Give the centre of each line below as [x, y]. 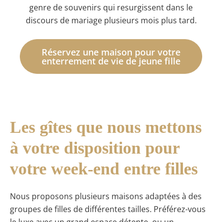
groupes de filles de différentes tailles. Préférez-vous [108, 209]
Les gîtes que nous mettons [106, 127]
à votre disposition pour [95, 148]
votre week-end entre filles [104, 169]
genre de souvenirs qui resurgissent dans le [111, 8]
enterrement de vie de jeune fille [111, 61]
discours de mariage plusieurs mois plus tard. [111, 21]
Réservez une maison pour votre [111, 52]
